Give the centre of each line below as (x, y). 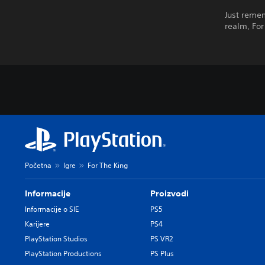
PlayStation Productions (63, 253)
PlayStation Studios (56, 238)
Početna (38, 165)
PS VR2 (162, 238)
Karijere (37, 224)
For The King (108, 165)
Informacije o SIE (52, 209)
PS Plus (162, 253)
